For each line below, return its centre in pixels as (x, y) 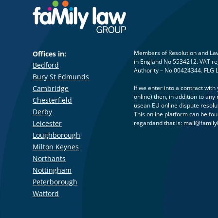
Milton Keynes (56, 146)
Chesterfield (53, 100)
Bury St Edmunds (61, 76)
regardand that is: (159, 123)
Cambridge (51, 88)
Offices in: (50, 54)
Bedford (46, 65)
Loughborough (57, 135)
